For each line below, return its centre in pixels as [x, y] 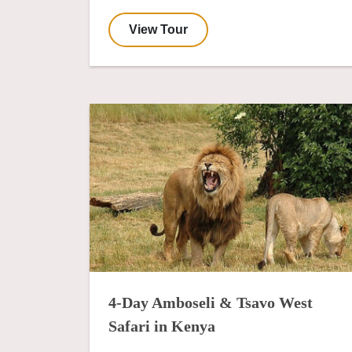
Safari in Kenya [162, 326]
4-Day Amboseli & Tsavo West [211, 302]
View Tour [158, 30]
